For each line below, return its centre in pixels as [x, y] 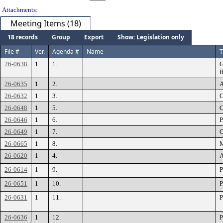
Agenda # [66, 52]
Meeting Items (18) [46, 23]
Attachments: [20, 10]
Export [94, 37]
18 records [23, 37]
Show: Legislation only [151, 37]
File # [12, 52]
